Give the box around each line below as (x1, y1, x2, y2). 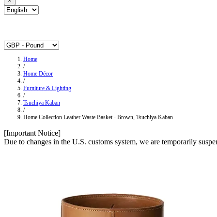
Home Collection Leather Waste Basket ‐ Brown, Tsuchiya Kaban (23, 114, 173, 121)
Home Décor (23, 70, 53, 77)
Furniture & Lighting (23, 85, 71, 92)
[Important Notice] (4, 129, 61, 138)
